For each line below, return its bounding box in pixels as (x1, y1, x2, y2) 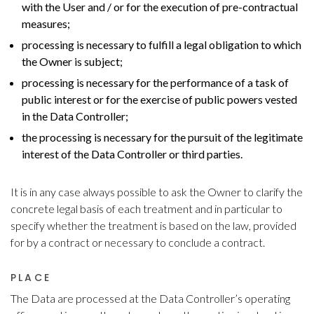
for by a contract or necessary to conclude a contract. (11, 235, 265, 250)
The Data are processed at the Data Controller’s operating (11, 292, 290, 306)
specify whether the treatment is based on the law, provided (11, 219, 296, 233)
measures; (22, 17, 70, 31)
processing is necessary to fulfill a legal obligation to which (22, 38, 301, 52)
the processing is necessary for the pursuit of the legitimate (22, 130, 303, 144)
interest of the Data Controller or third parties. (22, 147, 243, 161)
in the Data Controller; (22, 109, 128, 123)
